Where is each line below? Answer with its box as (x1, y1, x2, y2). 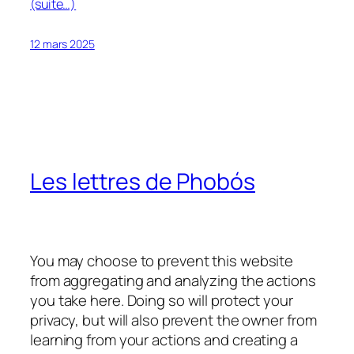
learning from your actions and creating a (30, 330, 298, 351)
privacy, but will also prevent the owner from (30, 310, 317, 331)
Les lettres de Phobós (30, 166, 255, 198)
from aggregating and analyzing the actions (30, 270, 316, 292)
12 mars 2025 (30, 36, 95, 51)
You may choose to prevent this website (30, 250, 294, 272)
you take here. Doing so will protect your (30, 290, 293, 311)
